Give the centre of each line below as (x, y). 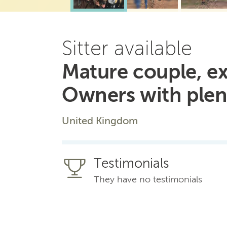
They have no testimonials (148, 179)
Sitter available (127, 48)
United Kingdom (100, 120)
